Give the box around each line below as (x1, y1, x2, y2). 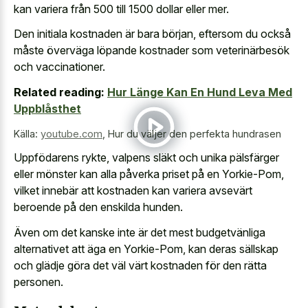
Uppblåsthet (14, 101, 81, 115)
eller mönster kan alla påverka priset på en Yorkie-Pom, (14, 167, 284, 181)
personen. (14, 274, 63, 289)
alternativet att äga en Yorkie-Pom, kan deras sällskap (14, 241, 278, 256)
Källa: (14, 127, 41, 140)
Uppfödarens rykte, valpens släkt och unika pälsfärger (14, 151, 279, 165)
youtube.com (41, 127, 102, 140)
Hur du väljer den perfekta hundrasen (108, 127, 281, 140)
